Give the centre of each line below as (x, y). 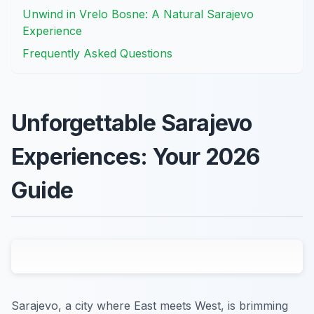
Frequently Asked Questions (97, 54)
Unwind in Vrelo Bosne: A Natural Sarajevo (138, 14)
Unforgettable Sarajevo (132, 123)
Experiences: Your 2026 (136, 157)
